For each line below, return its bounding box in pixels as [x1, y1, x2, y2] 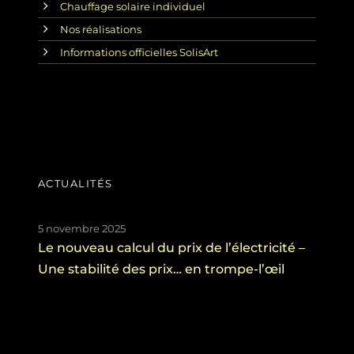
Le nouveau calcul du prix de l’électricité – [37, 239, 305, 255]
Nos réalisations [59, 22, 141, 36]
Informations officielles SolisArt [59, 45, 218, 58]
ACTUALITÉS [37, 176, 113, 190]
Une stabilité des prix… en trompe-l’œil [37, 261, 284, 277]
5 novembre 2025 [37, 221, 126, 235]
